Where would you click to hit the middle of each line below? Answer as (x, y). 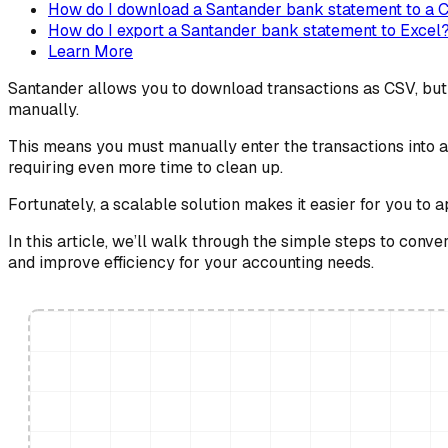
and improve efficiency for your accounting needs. (191, 263)
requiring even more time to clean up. (145, 168)
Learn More (90, 52)
